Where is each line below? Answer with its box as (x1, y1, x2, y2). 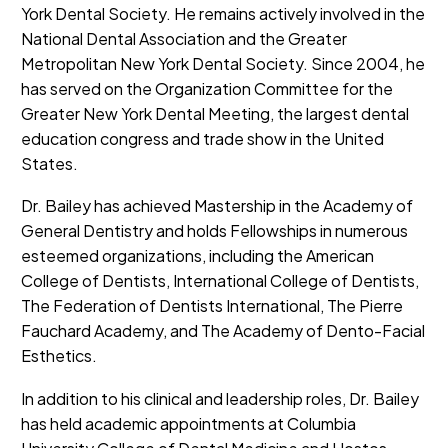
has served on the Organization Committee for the (21, 77, 393, 99)
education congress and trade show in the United (21, 127, 384, 149)
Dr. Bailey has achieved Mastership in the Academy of (21, 195, 413, 217)
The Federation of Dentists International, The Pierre (21, 295, 403, 317)
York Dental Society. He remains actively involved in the (21, 2, 425, 24)
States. (21, 152, 78, 174)
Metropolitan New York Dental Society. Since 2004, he (21, 52, 425, 74)
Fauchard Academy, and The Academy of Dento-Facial (21, 320, 425, 342)
